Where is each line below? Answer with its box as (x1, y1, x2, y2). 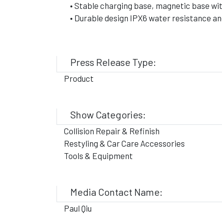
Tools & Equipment (64, 151, 133, 161)
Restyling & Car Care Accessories (64, 138, 185, 148)
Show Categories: (70, 109, 146, 120)
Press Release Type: (70, 56, 156, 68)
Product (64, 73, 94, 83)
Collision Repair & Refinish (64, 126, 160, 136)
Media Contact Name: (70, 186, 163, 198)
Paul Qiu (64, 203, 92, 213)
